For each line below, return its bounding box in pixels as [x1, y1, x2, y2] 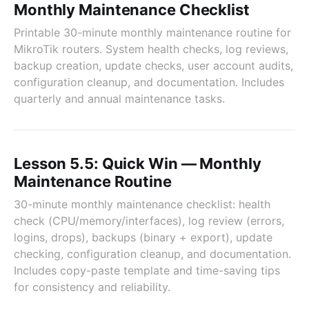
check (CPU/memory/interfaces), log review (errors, [14, 214, 284, 228]
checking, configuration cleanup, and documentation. [14, 247, 291, 261]
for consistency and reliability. [14, 280, 170, 294]
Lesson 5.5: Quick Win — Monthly [14, 154, 261, 172]
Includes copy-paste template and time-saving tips [14, 263, 280, 277]
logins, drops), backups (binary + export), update [14, 230, 272, 244]
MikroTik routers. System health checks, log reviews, [14, 42, 288, 56]
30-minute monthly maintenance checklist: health [14, 197, 270, 211]
